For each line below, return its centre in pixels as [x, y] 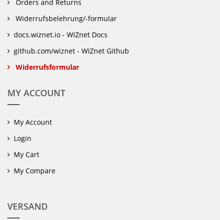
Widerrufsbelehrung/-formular [65, 19]
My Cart [27, 155]
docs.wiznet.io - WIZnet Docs [61, 35]
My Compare [35, 171]
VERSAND [27, 206]
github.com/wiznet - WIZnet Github [71, 51]
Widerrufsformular [46, 67]
